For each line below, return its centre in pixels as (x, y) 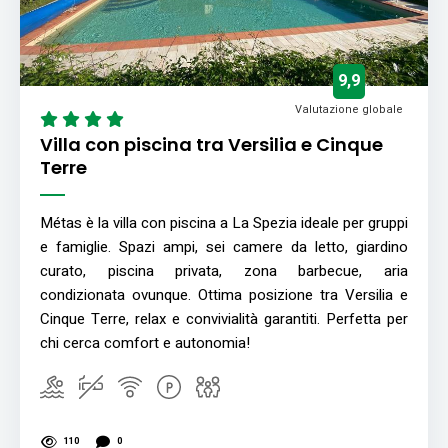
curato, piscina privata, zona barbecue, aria (224, 270)
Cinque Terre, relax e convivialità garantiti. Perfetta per (224, 318)
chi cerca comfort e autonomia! (145, 342)
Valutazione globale (349, 109)
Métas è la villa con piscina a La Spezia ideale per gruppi (224, 222)
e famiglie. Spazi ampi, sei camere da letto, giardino (224, 246)
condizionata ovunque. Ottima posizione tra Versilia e (224, 294)
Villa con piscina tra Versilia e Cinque (211, 144)
